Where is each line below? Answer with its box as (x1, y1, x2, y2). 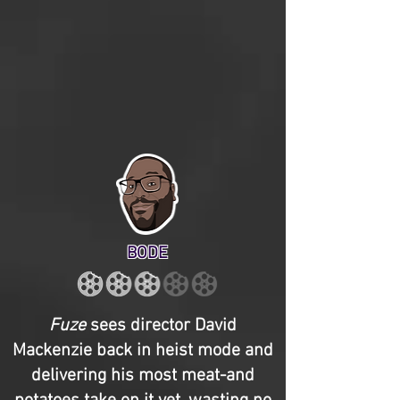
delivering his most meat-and (31, 365, 254, 387)
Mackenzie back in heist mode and (12, 340, 273, 362)
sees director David (86, 315, 237, 337)
